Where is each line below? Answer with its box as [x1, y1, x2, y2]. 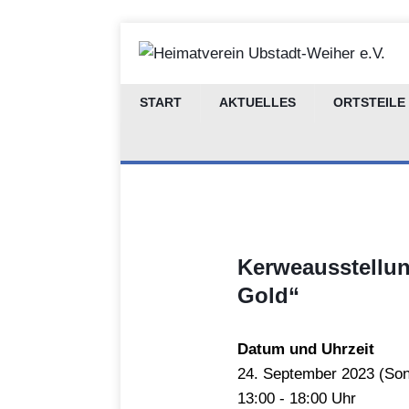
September [263, 365, 337, 383]
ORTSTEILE [333, 96, 405, 110]
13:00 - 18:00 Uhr [237, 390, 356, 407]
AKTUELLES [219, 96, 296, 110]
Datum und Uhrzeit [237, 341, 374, 358]
